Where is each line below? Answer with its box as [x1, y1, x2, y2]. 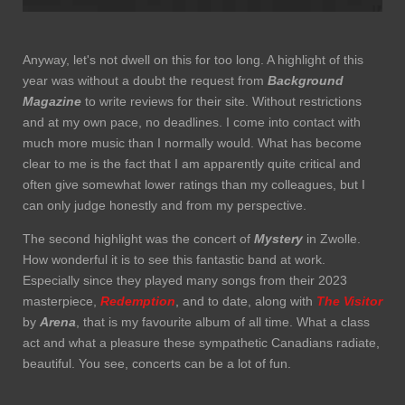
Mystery [250, 231, 303, 246]
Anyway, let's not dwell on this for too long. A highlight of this [23, 52, 363, 67]
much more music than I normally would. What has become [23, 135, 362, 150]
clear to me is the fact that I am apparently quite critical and [23, 155, 361, 171]
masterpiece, [23, 293, 100, 308]
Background [268, 72, 344, 88]
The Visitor [316, 293, 382, 308]
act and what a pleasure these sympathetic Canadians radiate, [23, 334, 380, 350]
